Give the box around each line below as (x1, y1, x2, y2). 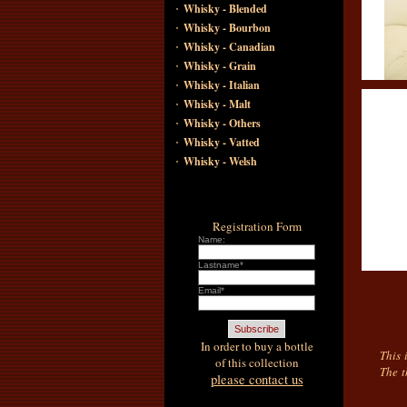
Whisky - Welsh (183, 154, 257, 169)
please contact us (210, 371, 303, 388)
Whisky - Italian (183, 77, 260, 93)
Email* (198, 285, 224, 295)
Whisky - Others (183, 115, 261, 131)
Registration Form (212, 218, 302, 234)
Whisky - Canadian (183, 39, 275, 55)
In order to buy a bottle (200, 338, 313, 354)
